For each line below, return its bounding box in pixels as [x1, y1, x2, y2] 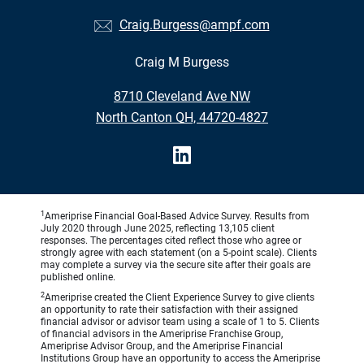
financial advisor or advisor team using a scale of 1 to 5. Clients [41, 316, 319, 328]
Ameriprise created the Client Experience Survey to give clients [45, 292, 314, 304]
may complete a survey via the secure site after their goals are [41, 259, 310, 271]
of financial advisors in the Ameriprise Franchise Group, [41, 328, 283, 340]
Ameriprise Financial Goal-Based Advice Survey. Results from [45, 210, 310, 223]
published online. [41, 271, 115, 284]
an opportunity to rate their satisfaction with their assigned [41, 304, 298, 316]
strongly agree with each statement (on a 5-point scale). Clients [41, 247, 317, 259]
